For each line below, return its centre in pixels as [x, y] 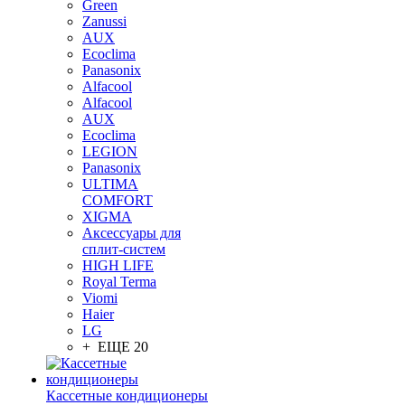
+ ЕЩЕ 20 [115, 347]
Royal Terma [119, 282]
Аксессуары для [132, 233]
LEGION [110, 151]
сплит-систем [124, 249]
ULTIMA [110, 184]
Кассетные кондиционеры [127, 396]
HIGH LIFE [118, 265]
